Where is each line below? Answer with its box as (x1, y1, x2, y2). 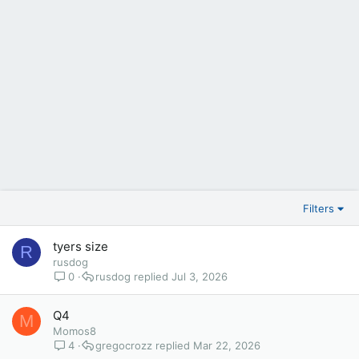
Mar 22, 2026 (193, 338, 261, 352)
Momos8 (53, 325, 96, 337)
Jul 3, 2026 (171, 269, 228, 283)
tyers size (53, 239, 108, 254)
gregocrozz (95, 338, 153, 352)
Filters (302, 201, 334, 215)
